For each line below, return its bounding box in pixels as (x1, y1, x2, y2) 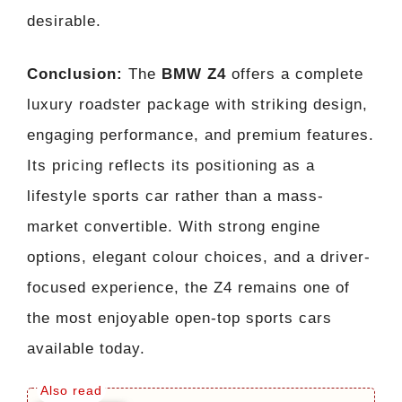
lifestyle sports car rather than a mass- (27, 188, 324, 205)
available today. (27, 340, 145, 358)
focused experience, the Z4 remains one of (27, 279, 350, 297)
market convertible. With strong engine (27, 218, 320, 236)
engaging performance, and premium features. (27, 127, 374, 144)
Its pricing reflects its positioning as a (27, 157, 315, 175)
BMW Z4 (162, 66, 226, 83)
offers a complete (226, 66, 363, 83)
